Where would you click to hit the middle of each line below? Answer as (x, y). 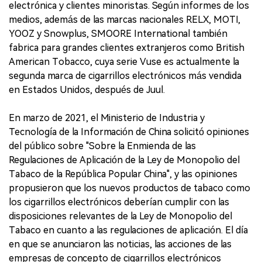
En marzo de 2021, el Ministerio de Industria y (107, 118)
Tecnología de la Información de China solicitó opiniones (129, 132)
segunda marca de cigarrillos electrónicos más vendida (125, 76)
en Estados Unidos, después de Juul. (87, 90)
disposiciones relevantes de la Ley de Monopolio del (120, 216)
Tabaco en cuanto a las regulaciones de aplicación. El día (128, 230)
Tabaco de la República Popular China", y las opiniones (123, 174)
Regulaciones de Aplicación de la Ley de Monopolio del (124, 160)
